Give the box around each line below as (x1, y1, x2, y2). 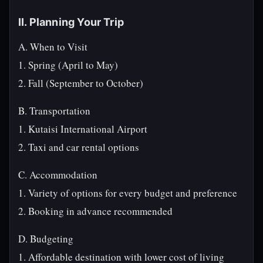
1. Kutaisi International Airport (18, 122, 147, 136)
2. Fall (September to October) (18, 76, 143, 90)
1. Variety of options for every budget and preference (18, 186, 237, 200)
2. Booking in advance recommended (18, 204, 173, 218)
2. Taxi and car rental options (18, 140, 139, 154)
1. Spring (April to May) (18, 58, 118, 72)
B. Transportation (18, 104, 90, 117)
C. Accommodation (18, 168, 97, 181)
